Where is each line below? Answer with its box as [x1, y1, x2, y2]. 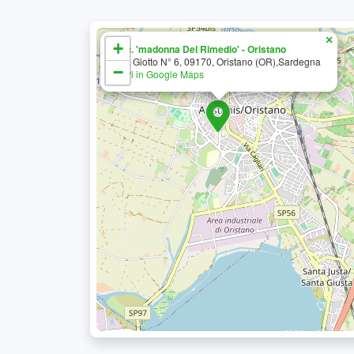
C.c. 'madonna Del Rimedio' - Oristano [116, 42, 286, 56]
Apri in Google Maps [116, 67, 204, 81]
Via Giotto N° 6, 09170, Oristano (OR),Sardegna [116, 55, 321, 68]
